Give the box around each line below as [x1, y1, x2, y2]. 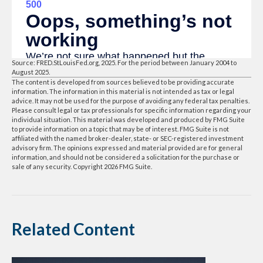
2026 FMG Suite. [104, 162, 152, 170]
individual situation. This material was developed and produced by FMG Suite [12, 115, 245, 123]
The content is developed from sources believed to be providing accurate [12, 77, 234, 86]
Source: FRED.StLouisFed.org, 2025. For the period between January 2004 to [12, 58, 237, 66]
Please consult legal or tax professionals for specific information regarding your [12, 106, 251, 114]
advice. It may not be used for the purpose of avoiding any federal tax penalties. [12, 96, 249, 104]
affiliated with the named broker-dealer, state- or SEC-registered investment [12, 134, 244, 142]
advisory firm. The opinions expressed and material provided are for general [12, 143, 242, 151]
